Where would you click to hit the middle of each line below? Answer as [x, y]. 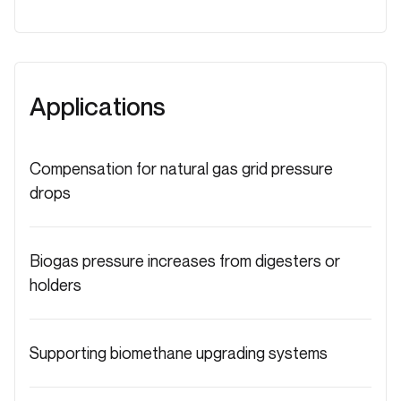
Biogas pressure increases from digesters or [185, 260]
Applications [98, 106]
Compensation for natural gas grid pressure [181, 168]
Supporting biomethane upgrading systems [179, 352]
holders [55, 284]
